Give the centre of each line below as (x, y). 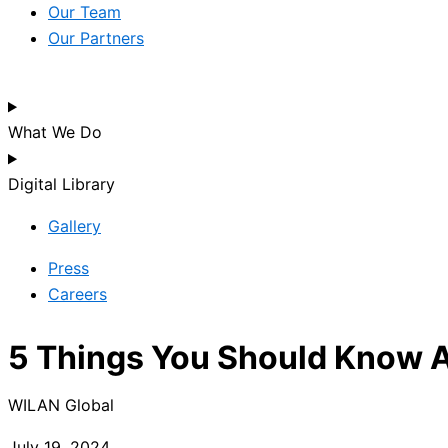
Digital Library (61, 184)
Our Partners (96, 38)
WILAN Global (61, 405)
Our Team (84, 12)
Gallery (74, 226)
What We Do (55, 132)
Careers (77, 294)
